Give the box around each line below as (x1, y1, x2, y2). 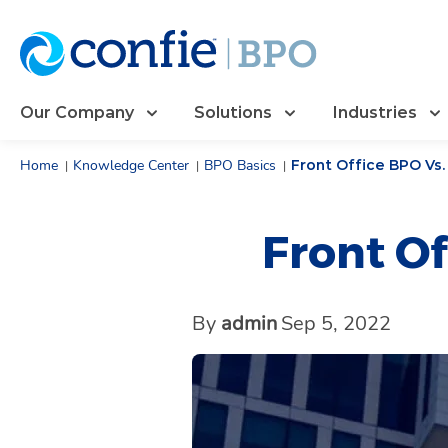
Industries (332, 103, 417, 122)
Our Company (20, 103, 134, 122)
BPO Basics (204, 156, 276, 175)
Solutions (194, 103, 272, 122)
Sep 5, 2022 (281, 310, 391, 337)
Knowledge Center (73, 156, 189, 175)
